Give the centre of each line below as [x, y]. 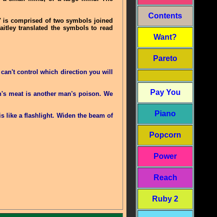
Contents [165, 16]
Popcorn [165, 135]
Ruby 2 [165, 199]
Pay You [165, 92]
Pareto [165, 58]
